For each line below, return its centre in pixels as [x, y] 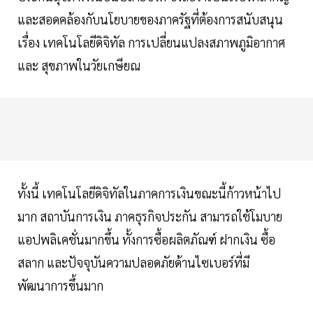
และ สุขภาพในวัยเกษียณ [82, 66]
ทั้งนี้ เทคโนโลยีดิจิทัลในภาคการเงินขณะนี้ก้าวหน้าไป [149, 194]
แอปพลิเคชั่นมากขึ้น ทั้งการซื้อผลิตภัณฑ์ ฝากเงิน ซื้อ [146, 240]
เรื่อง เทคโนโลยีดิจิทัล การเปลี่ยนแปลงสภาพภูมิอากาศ [151, 43]
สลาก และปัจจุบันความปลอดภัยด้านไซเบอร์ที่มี [133, 263]
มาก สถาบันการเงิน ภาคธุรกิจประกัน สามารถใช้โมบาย [150, 217]
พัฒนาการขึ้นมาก [62, 286]
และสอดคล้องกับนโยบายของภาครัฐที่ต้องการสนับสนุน [150, 20]
